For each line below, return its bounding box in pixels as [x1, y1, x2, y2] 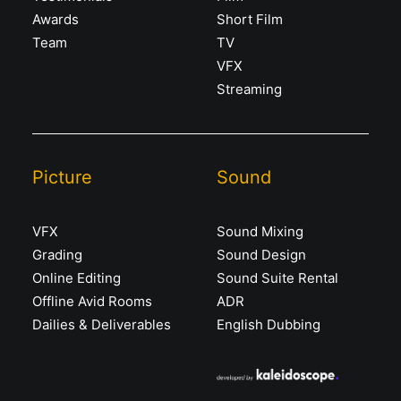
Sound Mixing [217, 223, 303, 240]
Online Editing [32, 269, 121, 286]
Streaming [217, 81, 282, 98]
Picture [32, 166, 92, 188]
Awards [32, 11, 79, 28]
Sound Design [217, 246, 306, 263]
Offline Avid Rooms [32, 293, 152, 310]
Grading [32, 246, 82, 263]
